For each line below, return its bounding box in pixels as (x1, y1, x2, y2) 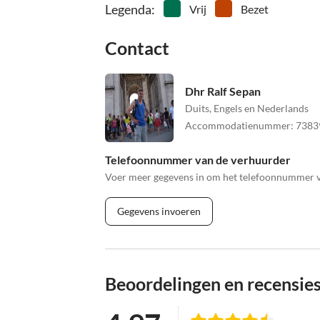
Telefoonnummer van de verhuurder (105, 153, 291, 167)
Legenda (105, 1, 151, 18)
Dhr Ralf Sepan (185, 84, 261, 98)
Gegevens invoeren (117, 205, 201, 218)
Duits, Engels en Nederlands (185, 101, 309, 114)
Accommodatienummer (185, 119, 291, 131)
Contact (105, 37, 169, 59)
